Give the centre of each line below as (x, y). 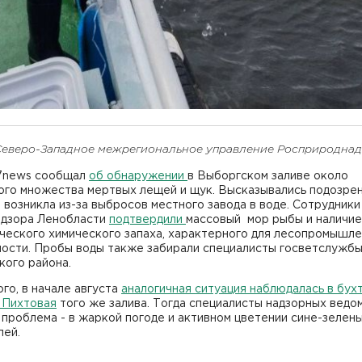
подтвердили (147, 219)
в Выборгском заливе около (268, 176)
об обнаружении (138, 176)
